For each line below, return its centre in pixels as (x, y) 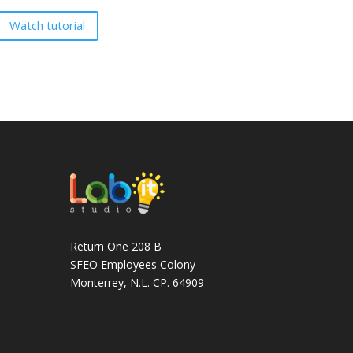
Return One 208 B (116, 247)
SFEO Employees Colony (133, 265)
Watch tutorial (47, 26)
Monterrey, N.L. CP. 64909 (137, 283)
